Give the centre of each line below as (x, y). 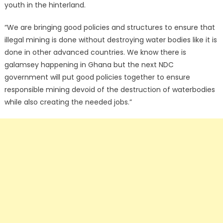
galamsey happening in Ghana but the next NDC (89, 65)
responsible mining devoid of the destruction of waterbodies (110, 90)
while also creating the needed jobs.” (68, 102)
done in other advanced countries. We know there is (95, 53)
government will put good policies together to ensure (97, 77)
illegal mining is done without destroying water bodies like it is (111, 40)
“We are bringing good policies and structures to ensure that (110, 28)
